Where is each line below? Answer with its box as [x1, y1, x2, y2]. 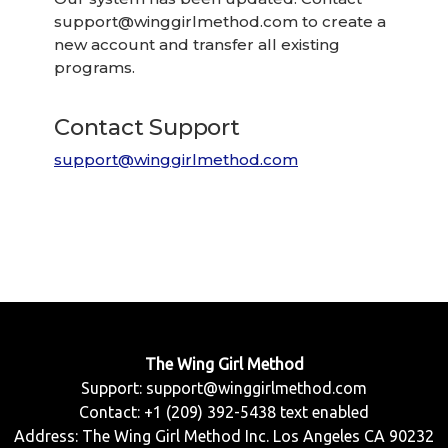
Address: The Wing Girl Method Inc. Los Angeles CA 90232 [14, 427, 434, 446]
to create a [298, 12, 386, 32]
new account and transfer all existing [54, 35, 340, 55]
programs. [54, 58, 135, 78]
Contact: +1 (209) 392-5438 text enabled [79, 403, 369, 422]
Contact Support [54, 112, 240, 141]
